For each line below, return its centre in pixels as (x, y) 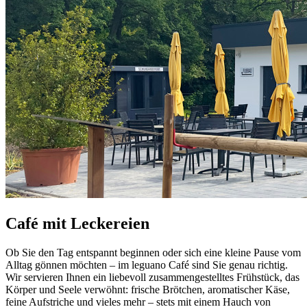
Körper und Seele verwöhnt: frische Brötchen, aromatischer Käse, (148, 290)
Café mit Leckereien (77, 224)
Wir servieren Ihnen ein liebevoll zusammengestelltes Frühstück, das (152, 278)
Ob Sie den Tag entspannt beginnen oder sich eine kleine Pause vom (153, 253)
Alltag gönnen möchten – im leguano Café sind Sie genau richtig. (147, 265)
